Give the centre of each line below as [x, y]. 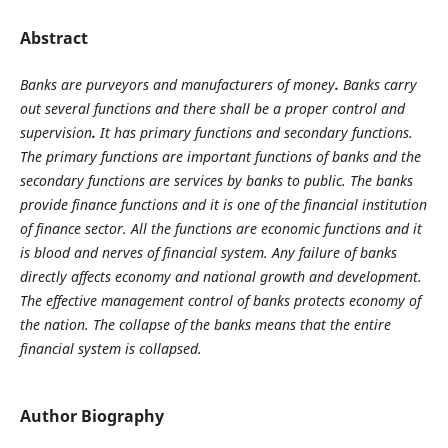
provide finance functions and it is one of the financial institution [223, 204]
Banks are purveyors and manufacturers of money [177, 84]
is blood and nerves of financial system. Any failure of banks [208, 252]
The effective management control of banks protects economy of [220, 300]
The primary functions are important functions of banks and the [220, 156]
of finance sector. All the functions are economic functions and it [220, 228]
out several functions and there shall [134, 108]
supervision [55, 132]
